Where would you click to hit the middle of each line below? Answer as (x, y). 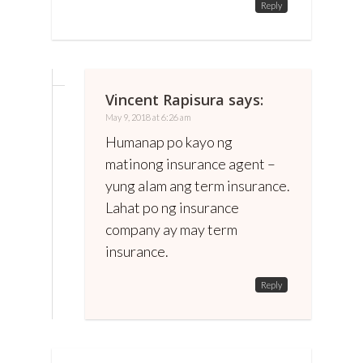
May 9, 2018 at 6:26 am (148, 117)
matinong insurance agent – (190, 163)
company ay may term (171, 229)
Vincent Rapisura (165, 99)
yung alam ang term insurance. (198, 185)
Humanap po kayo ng (169, 141)
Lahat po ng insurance (172, 207)
